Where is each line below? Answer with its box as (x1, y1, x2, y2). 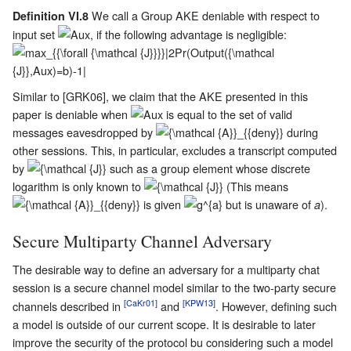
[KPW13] (183, 297, 215, 309)
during (284, 123, 318, 140)
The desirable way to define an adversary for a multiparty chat (13, 261, 320, 278)
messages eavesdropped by (13, 123, 156, 140)
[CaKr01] (124, 297, 157, 309)
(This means (223, 177, 288, 194)
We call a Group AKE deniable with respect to (89, 6, 320, 24)
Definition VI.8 (13, 7, 89, 24)
